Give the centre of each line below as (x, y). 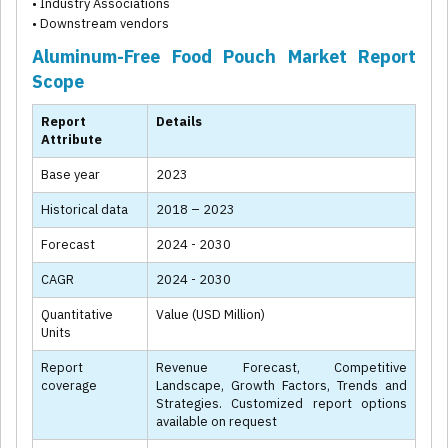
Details (179, 122)
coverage (69, 386)
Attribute (71, 140)
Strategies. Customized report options (281, 404)
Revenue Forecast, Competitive (281, 368)
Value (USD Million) (210, 315)
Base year (70, 175)
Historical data (84, 210)
